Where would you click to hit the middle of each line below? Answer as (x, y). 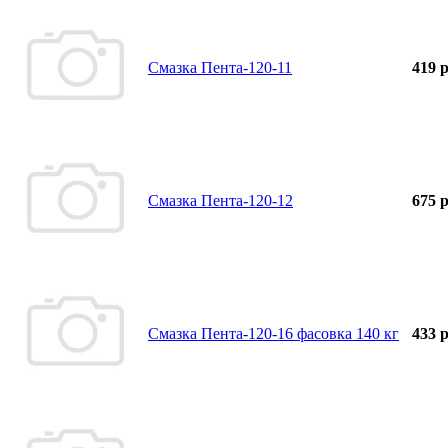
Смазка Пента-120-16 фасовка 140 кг (273, 333)
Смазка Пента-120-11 (220, 67)
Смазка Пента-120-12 (220, 200)
